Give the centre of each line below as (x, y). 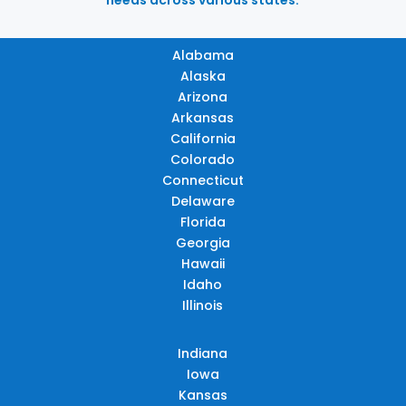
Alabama (203, 55)
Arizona (203, 97)
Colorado (203, 159)
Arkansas (203, 117)
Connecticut (203, 180)
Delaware (203, 201)
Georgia (203, 242)
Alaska (203, 76)
